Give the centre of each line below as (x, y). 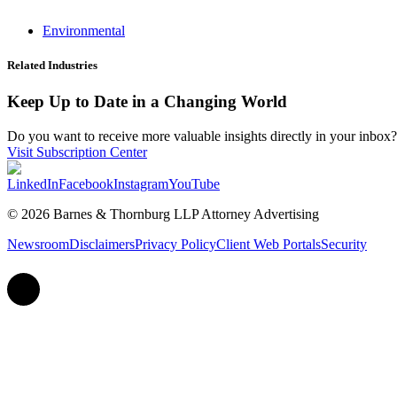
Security (344, 244)
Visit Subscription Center (77, 152)
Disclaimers (102, 244)
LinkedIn (33, 183)
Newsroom (38, 244)
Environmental (84, 30)
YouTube (194, 183)
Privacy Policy (175, 244)
